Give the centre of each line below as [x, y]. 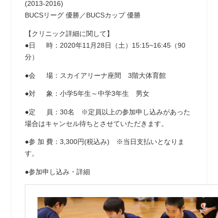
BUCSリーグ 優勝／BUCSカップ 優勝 [82, 16]
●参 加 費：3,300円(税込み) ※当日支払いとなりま [104, 142]
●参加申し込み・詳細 [57, 172]
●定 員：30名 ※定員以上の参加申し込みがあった [107, 112]
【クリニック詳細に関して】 [69, 34]
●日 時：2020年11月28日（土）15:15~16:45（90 [105, 45]
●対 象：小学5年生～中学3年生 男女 [87, 94]
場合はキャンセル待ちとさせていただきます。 [96, 124]
